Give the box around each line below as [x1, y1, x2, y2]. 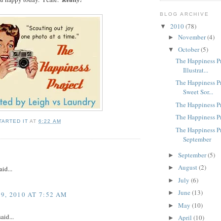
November [178, 32, 207, 41]
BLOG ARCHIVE [160, 11, 210, 17]
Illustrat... [183, 65, 209, 74]
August [178, 163, 199, 172]
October [178, 45, 201, 54]
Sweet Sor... [183, 87, 214, 97]
